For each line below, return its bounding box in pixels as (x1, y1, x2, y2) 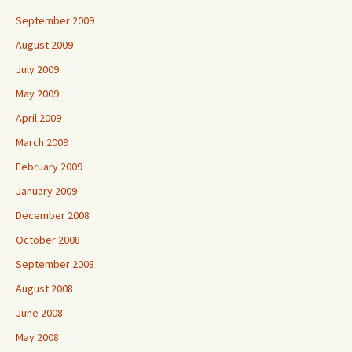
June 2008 (16, 306, 63, 320)
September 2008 (16, 257, 94, 271)
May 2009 (16, 86, 59, 101)
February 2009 (16, 159, 82, 174)
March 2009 (16, 135, 68, 149)
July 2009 (16, 62, 59, 76)
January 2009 (16, 184, 77, 198)
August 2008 (16, 281, 73, 295)
